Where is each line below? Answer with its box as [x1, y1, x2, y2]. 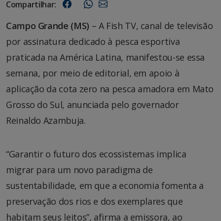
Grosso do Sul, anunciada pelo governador [6, 98, 179, 110]
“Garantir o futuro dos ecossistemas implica [6, 147, 186, 160]
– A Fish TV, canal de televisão [89, 19, 213, 32]
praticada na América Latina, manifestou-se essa [6, 51, 205, 63]
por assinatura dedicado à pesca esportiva [6, 35, 180, 47]
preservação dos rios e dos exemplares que [6, 195, 183, 207]
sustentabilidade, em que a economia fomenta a [6, 179, 204, 191]
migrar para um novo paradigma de [6, 163, 153, 176]
